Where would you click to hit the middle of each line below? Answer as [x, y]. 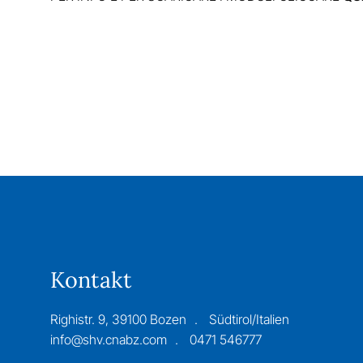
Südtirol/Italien [249, 320]
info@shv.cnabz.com [108, 340]
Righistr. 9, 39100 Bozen [118, 320]
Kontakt [91, 280]
